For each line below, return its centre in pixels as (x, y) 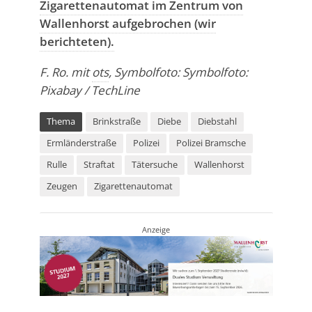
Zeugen (62, 186)
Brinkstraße (116, 121)
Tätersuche (154, 164)
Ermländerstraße (81, 143)
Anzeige (156, 229)
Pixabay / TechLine (89, 90)
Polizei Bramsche (211, 143)
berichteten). (77, 41)
